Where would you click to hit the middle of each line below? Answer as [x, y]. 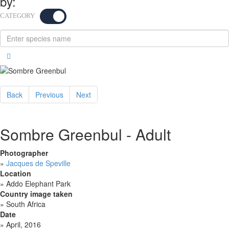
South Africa [25, 204]
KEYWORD [88, 16]
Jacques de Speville [38, 163]
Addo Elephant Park [37, 184]
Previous [49, 95]
